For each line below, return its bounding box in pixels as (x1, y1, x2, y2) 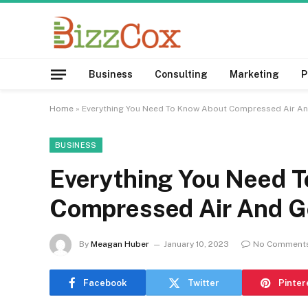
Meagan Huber (91, 239, 149, 250)
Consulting (155, 69, 208, 80)
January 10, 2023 (164, 239, 229, 250)
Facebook (82, 277, 127, 288)
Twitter (188, 277, 219, 288)
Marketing (230, 69, 279, 80)
